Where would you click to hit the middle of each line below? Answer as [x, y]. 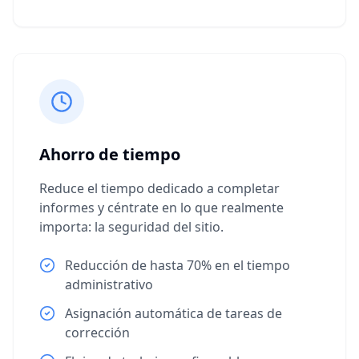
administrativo [109, 284]
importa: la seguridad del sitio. [131, 227]
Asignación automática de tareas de [173, 313]
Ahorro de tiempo [110, 154]
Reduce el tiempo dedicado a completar [159, 188]
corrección [97, 333]
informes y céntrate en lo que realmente [161, 208]
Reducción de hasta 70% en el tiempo [177, 265]
